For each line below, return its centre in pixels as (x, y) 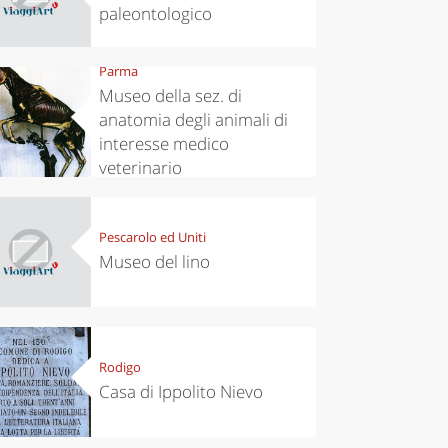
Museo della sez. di (170, 96)
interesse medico (163, 144)
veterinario (140, 168)
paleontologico (155, 14)
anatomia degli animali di (193, 120)
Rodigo (119, 367)
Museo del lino (154, 262)
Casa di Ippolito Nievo (180, 392)
